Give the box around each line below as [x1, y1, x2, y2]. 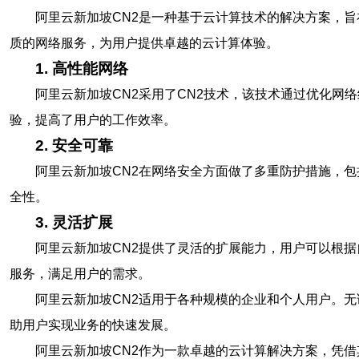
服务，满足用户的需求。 [10, 267, 151, 280]
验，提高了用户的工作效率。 [10, 113, 176, 127]
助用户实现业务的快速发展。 [10, 318, 176, 332]
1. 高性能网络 [35, 60, 128, 77]
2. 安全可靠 [35, 137, 113, 154]
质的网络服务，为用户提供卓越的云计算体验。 [10, 36, 279, 50]
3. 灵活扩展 [35, 214, 113, 231]
